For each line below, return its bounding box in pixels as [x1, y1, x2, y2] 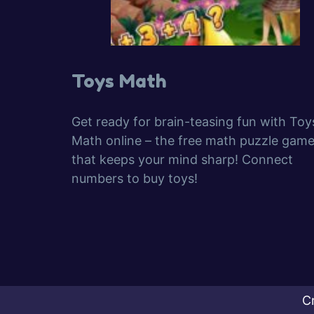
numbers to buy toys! [71, 171, 198, 186]
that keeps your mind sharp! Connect [71, 152, 293, 167]
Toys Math [71, 70, 167, 92]
